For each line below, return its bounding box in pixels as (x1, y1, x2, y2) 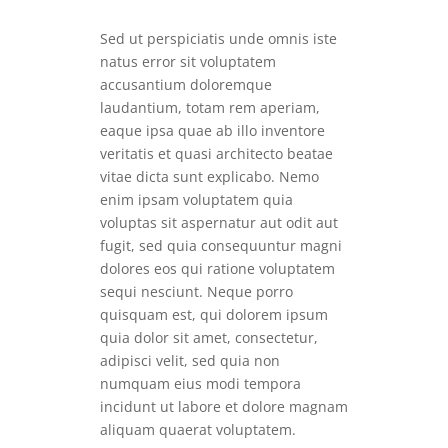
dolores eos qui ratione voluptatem (100, 259, 335, 279)
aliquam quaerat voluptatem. (100, 420, 300, 440)
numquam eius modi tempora (100, 374, 301, 394)
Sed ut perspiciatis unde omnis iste (100, 29, 337, 49)
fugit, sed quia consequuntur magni (100, 236, 342, 256)
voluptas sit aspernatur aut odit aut (100, 213, 338, 233)
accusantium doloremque (100, 75, 272, 95)
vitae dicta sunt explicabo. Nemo (100, 167, 319, 187)
